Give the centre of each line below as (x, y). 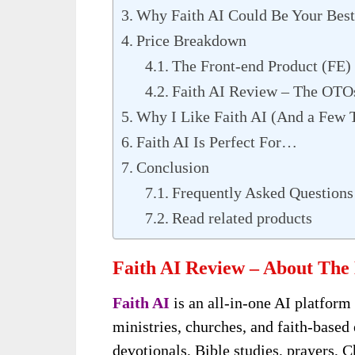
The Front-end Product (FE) (261, 65)
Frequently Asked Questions (263, 192)
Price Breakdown (191, 40)
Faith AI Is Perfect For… (217, 141)
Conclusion (173, 167)
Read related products (242, 218)
